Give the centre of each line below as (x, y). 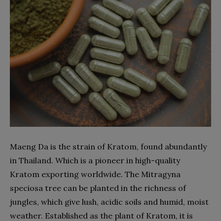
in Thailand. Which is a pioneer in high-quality (95, 160)
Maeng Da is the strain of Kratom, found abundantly (108, 147)
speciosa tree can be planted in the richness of (98, 188)
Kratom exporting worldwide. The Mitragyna (95, 174)
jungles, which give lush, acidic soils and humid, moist (109, 202)
